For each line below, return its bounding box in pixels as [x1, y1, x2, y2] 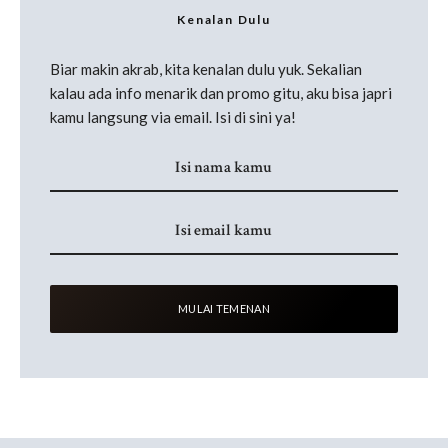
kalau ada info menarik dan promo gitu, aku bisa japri [50, 84, 392, 103]
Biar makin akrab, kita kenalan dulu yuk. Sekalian [50, 60, 362, 79]
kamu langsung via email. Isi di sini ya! [50, 108, 296, 127]
